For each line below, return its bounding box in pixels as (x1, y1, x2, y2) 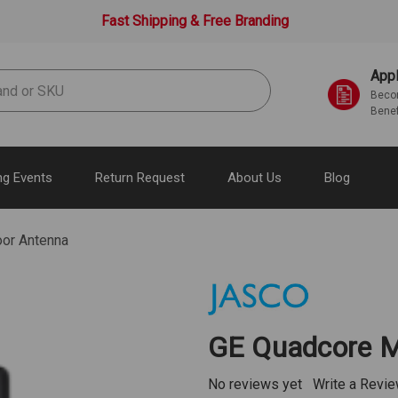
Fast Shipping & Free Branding (98, 12, 289, 29)
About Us (227, 169, 282, 186)
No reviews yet (207, 375, 302, 393)
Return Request (94, 169, 185, 186)
